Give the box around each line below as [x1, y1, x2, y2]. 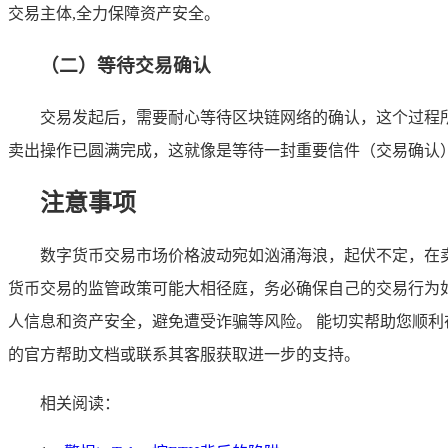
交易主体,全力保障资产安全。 [8, 5, 220, 23]
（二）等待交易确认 [40, 54, 211, 76]
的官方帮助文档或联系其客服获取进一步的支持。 [8, 346, 360, 364]
